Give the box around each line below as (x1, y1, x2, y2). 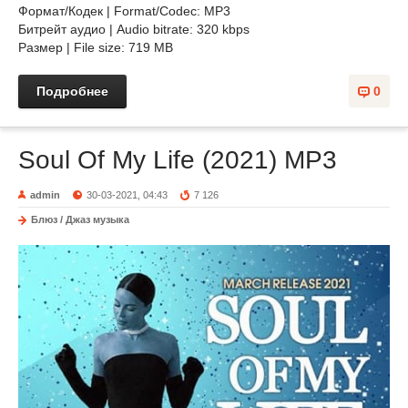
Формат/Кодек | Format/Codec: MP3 (18, 4, 234, 18)
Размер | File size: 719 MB (18, 40, 177, 55)
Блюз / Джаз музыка (31, 214, 129, 225)
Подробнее (36, 84, 108, 98)
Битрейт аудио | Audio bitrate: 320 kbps (18, 22, 250, 36)
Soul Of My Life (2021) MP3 (18, 146, 337, 174)
